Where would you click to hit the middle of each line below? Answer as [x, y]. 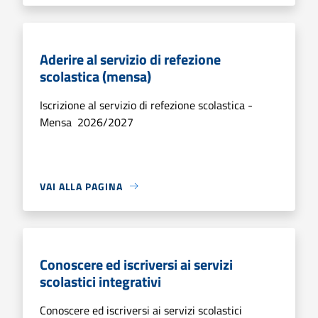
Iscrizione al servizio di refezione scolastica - [146, 105]
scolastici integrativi [100, 281]
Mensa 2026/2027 [87, 122]
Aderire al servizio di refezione [130, 59]
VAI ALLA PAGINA [81, 186]
